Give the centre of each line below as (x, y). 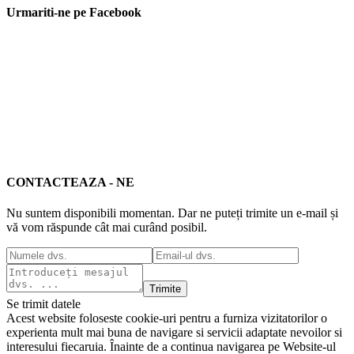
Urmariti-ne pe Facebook (74, 13)
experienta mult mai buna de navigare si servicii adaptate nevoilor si (174, 333)
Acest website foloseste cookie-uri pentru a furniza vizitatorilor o (167, 318)
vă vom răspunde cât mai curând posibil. (107, 228)
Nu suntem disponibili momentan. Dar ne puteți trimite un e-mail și (172, 213)
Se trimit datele (43, 304)
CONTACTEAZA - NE (70, 182)
